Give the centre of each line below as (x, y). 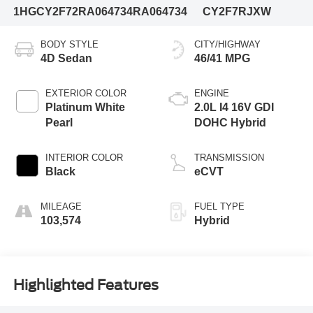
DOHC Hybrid (230, 123)
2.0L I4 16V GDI (234, 108)
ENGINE (212, 94)
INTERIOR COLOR (84, 158)
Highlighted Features (86, 285)
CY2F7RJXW (237, 11)
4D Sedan (66, 59)
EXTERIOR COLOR (86, 94)
